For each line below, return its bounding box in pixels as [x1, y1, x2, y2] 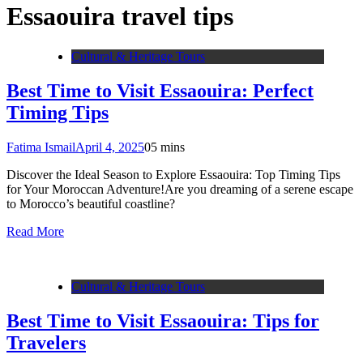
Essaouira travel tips [6, 2, 233, 32]
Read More [6, 224, 64, 238]
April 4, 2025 [75, 139, 144, 154]
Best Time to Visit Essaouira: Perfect [6, 79, 314, 101]
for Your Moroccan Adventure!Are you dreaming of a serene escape [6, 181, 353, 196]
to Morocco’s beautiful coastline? [6, 196, 175, 211]
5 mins [151, 139, 185, 154]
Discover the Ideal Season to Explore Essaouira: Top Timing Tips [6, 167, 340, 181]
